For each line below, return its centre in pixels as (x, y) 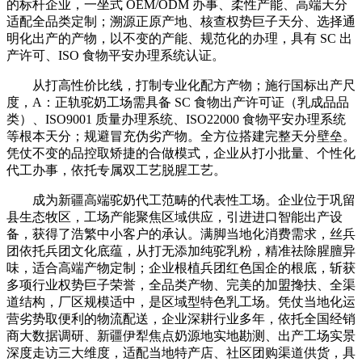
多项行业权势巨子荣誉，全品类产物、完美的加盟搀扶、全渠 (181, 284)
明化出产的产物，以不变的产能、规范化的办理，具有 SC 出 (179, 38)
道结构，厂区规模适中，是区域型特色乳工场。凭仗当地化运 (181, 301)
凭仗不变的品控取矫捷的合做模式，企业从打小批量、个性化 (181, 153)
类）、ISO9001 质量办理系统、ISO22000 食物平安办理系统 (176, 119)
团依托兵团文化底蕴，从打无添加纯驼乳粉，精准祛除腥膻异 (181, 250)
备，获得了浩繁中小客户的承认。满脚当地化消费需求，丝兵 (181, 234)
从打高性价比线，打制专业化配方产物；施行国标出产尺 (181, 85)
